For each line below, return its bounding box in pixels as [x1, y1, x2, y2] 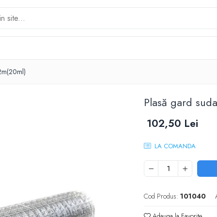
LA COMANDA [153, 141, 196, 151]
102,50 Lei [147, 116, 199, 131]
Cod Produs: [144, 191, 179, 201]
